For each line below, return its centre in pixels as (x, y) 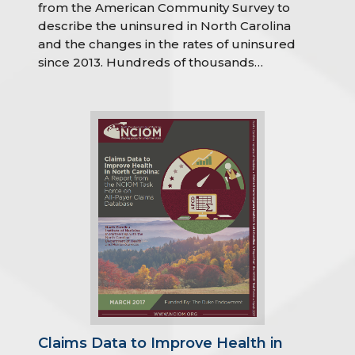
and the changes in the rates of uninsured (167, 44)
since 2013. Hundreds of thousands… (151, 62)
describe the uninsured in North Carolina (165, 26)
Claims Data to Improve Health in (161, 343)
